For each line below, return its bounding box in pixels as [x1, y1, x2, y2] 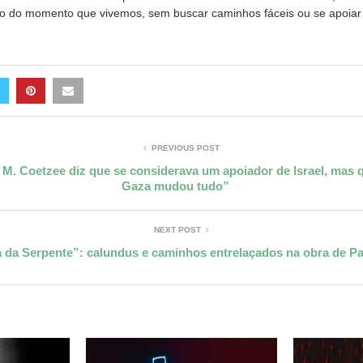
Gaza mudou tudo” [122, 178, 229, 193]
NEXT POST [154, 224, 201, 234]
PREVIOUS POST [152, 143, 220, 152]
